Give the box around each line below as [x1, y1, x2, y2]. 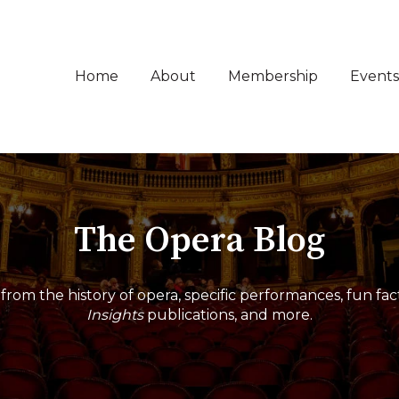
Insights [86, 305, 143, 323]
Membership [227, 68, 318, 85]
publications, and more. [147, 305, 313, 323]
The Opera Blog [74, 218, 325, 264]
